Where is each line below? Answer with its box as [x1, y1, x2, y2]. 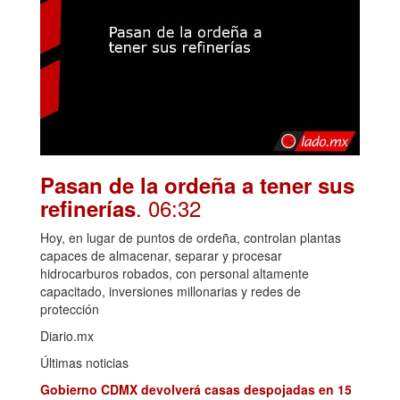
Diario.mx [40, 327, 94, 346]
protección [40, 300, 99, 319]
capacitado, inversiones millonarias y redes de [40, 282, 301, 301]
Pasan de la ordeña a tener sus [40, 170, 354, 201]
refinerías [40, 193, 136, 224]
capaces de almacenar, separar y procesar [40, 246, 282, 265]
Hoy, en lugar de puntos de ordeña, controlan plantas [40, 229, 341, 247]
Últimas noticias [40, 354, 129, 372]
